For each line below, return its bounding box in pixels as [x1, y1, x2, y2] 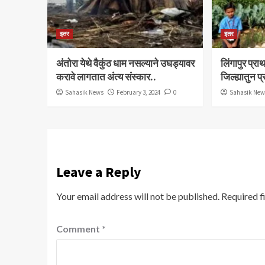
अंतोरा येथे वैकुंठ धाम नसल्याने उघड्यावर [56, 57, 195, 70]
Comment [56, 223, 102, 235]
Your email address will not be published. [56, 190, 219, 202]
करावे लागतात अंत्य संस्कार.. [56, 70, 156, 84]
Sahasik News [64, 88, 104, 97]
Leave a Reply [56, 163, 141, 182]
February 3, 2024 [116, 88, 160, 97]
